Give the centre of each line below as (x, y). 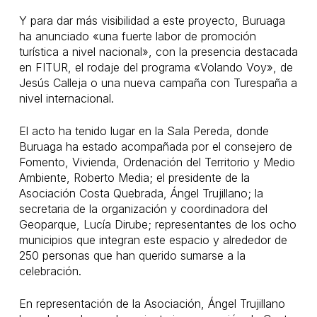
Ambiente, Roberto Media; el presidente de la (134, 178)
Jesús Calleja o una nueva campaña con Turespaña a (158, 83)
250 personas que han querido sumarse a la (132, 255)
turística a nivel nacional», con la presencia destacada (158, 52)
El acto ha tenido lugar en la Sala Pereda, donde (144, 131)
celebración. (50, 271)
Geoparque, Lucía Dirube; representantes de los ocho (157, 224)
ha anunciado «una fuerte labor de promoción (137, 36)
